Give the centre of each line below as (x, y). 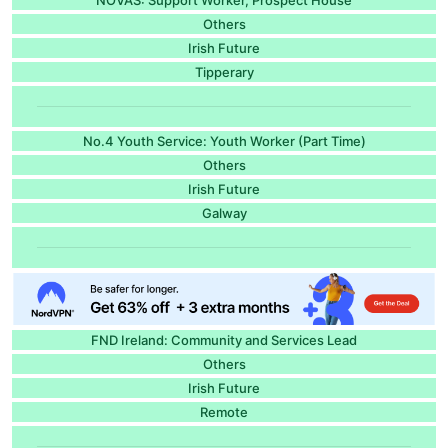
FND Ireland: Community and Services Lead (224, 339)
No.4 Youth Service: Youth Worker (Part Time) (224, 140)
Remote (224, 411)
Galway (224, 212)
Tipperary (224, 71)
